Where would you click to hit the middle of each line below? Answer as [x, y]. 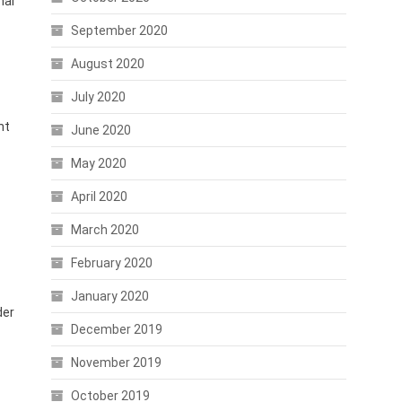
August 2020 [107, 64]
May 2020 [98, 163]
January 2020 [109, 296]
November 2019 [116, 363]
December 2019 [116, 329]
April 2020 [99, 197]
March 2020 [105, 230]
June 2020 [100, 130]
